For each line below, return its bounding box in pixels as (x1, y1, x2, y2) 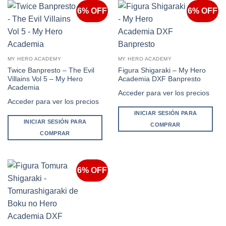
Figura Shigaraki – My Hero (118, 67, 206, 75)
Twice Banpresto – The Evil (7, 67, 94, 75)
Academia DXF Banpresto (118, 75, 201, 83)
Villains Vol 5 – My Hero (7, 75, 83, 83)
